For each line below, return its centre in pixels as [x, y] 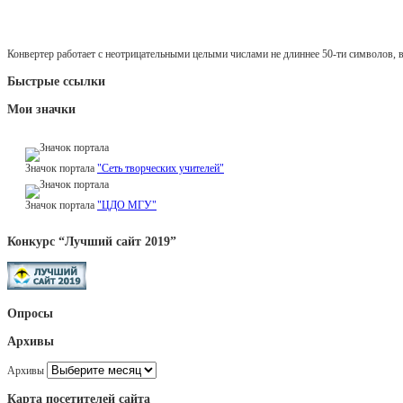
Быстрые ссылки [56, 81]
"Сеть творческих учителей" [161, 169]
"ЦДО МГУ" [127, 206]
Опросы [30, 313]
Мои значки [41, 109]
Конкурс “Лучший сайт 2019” [92, 242]
